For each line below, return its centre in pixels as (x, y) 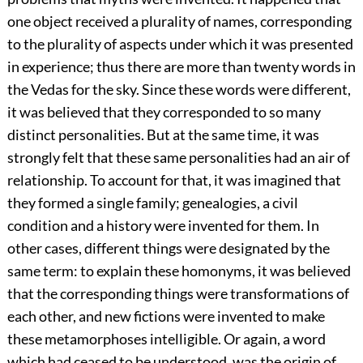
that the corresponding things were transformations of (178, 293)
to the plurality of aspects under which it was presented (180, 43)
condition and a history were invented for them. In (163, 225)
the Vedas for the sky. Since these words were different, (179, 89)
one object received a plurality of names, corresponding (179, 21)
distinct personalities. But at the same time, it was (163, 134)
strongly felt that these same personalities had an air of (178, 157)
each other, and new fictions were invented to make (166, 316)
